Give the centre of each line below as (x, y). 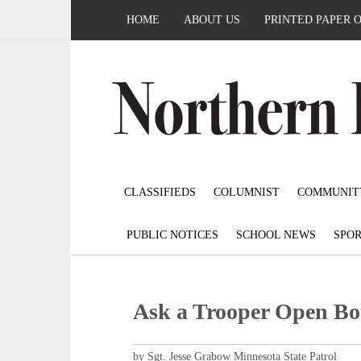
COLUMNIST (246, 193)
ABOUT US (212, 20)
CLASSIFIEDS (160, 193)
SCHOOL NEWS (276, 235)
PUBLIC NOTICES (172, 235)
